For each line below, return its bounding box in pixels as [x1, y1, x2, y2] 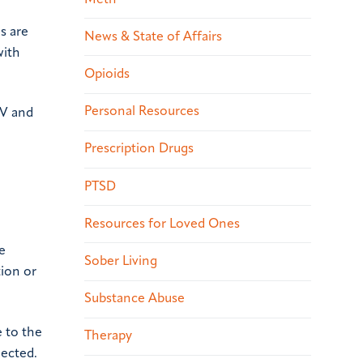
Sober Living [84, 255, 157, 268]
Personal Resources [84, 105, 199, 119]
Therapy [84, 330, 132, 344]
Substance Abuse [84, 293, 185, 306]
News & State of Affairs [84, 30, 222, 44]
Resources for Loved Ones [84, 217, 240, 231]
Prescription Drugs [84, 143, 194, 156]
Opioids [84, 68, 130, 82]
